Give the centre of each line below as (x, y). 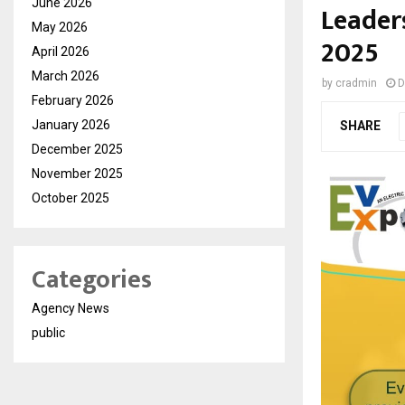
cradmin (356, 84)
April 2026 (61, 52)
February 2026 (73, 101)
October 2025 (71, 198)
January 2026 (71, 125)
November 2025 (77, 174)
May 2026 (60, 28)
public (48, 333)
